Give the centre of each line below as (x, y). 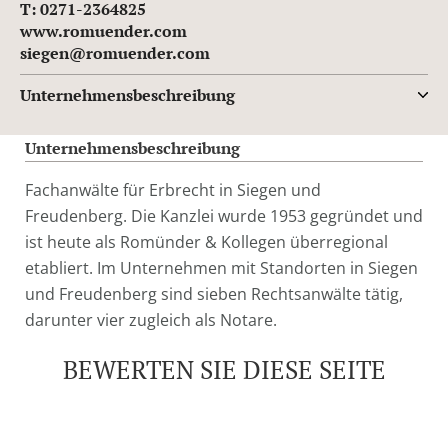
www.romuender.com (103, 31)
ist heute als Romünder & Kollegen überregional (206, 242)
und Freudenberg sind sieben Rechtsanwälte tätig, (214, 294)
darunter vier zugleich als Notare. (151, 320)
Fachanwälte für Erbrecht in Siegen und (173, 190)
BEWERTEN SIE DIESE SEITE (224, 370)
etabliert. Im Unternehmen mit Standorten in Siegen (221, 268)
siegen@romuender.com (115, 53)
